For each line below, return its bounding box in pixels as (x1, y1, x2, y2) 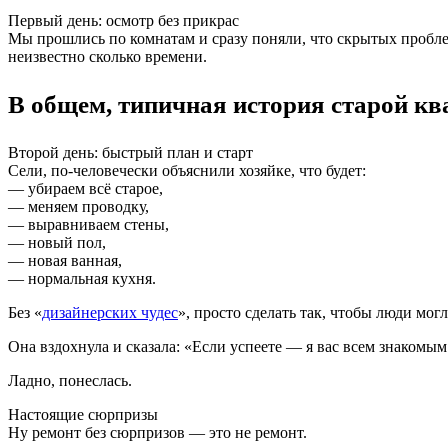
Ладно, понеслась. (8, 371, 132, 389)
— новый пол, (8, 233, 106, 251)
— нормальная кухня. (8, 269, 156, 287)
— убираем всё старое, (8, 179, 163, 197)
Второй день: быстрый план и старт (8, 143, 253, 161)
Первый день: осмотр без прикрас (8, 11, 239, 29)
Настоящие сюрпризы (8, 405, 158, 423)
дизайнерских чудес (42, 303, 178, 321)
